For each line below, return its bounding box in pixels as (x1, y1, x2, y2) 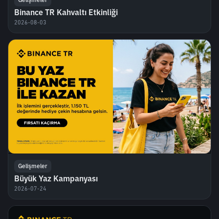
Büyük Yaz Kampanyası (14, 173, 98, 183)
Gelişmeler (18, 162, 47, 170)
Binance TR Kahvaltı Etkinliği (14, 7, 118, 17)
